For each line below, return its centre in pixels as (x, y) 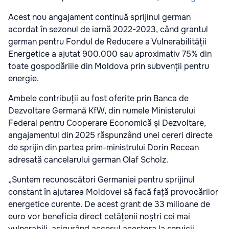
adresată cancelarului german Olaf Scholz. (89, 160)
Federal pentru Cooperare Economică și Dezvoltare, (107, 123)
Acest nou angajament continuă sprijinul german (99, 17)
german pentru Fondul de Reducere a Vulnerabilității (107, 42)
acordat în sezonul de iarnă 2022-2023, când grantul (108, 30)
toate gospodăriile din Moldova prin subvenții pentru (109, 66)
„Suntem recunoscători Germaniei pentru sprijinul (101, 180)
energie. (25, 79)
